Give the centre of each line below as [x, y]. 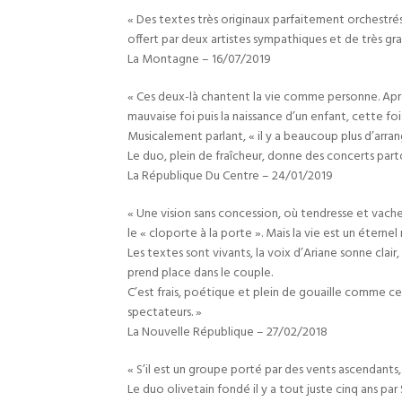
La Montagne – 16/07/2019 [199, 60]
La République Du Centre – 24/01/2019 [230, 176]
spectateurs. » [165, 313]
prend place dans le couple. [200, 273]
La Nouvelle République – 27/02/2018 [227, 332]
